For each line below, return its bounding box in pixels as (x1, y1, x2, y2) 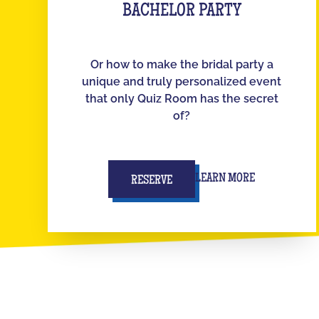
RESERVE (131, 174, 173, 187)
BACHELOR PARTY (122, 3, 241, 22)
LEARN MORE (195, 172, 256, 186)
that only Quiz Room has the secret (85, 91, 278, 105)
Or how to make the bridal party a (90, 57, 273, 71)
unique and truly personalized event (82, 74, 282, 88)
